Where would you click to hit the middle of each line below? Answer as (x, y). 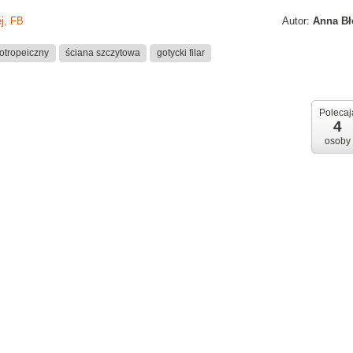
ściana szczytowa (103, 53)
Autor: (297, 21)
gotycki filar (180, 53)
